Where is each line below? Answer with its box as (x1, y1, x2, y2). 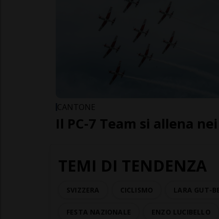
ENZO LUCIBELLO (152, 207, 211, 217)
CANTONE (57, 101, 95, 112)
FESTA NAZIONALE (66, 207, 131, 217)
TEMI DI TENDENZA (58, 154, 207, 176)
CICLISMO (120, 185, 153, 195)
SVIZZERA (66, 185, 100, 195)
